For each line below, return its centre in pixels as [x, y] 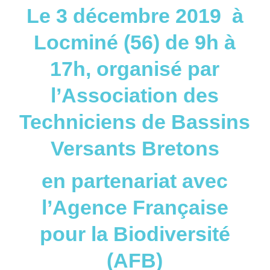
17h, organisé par [135, 69]
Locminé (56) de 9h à [135, 42]
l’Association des [135, 95]
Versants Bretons [135, 148]
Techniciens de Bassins [135, 122]
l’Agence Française [135, 207]
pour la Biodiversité [135, 234]
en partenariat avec [135, 181]
